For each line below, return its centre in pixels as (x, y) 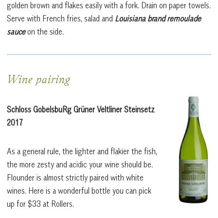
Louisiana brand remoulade (158, 19)
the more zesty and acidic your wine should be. (80, 165)
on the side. (45, 32)
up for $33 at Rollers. (40, 204)
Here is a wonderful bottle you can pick (90, 191)
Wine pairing (38, 81)
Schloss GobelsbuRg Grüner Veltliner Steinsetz (81, 110)
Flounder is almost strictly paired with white (75, 178)
